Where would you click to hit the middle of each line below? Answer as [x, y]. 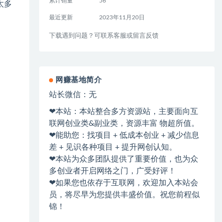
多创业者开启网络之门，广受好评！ [113, 171]
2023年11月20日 [122, 17]
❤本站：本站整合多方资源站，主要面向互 [124, 111]
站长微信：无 [73, 95]
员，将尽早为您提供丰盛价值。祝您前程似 [125, 195]
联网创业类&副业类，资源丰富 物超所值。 [124, 123]
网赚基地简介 [79, 80]
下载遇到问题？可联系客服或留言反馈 [104, 36]
